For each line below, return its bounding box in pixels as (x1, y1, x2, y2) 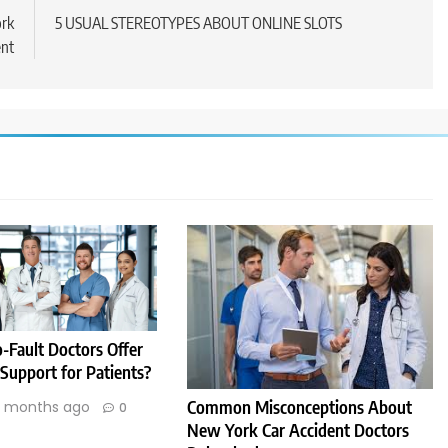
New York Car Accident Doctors (187, 418, 410, 441)
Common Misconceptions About (187, 395, 413, 418)
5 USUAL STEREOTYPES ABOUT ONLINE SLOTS (54, 13, 342, 34)
